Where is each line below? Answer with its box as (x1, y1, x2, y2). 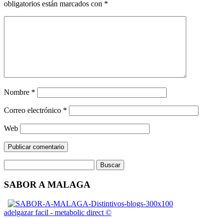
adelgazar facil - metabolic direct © (4, 208, 111, 217)
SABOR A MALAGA (4, 179, 90, 190)
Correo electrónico (4, 106, 63, 115)
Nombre (4, 88, 31, 97)
